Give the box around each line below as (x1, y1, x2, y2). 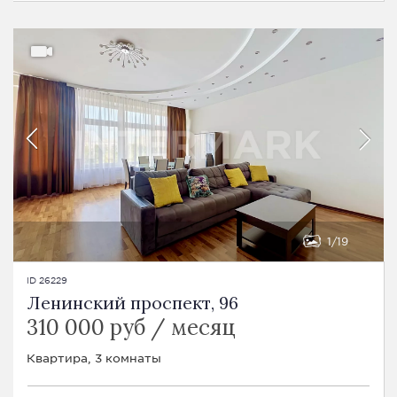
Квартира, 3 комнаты (27, 349, 161, 365)
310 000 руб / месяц (27, 313, 236, 341)
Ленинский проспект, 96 (27, 291, 238, 314)
